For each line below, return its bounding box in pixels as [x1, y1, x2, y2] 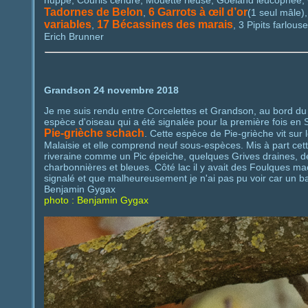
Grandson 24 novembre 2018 [43, 84, 179, 96]
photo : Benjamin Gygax [43, 194, 148, 206]
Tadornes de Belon [43, 6, 143, 19]
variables [43, 19, 91, 31]
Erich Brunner [43, 31, 104, 43]
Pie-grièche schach [43, 126, 144, 139]
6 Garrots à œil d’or [148, 6, 247, 19]
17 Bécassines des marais [96, 19, 233, 31]
